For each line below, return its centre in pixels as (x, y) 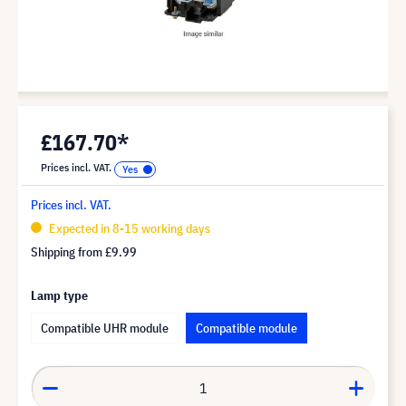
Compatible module (246, 328)
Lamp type (59, 295)
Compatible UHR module (105, 328)
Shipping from (68, 251)
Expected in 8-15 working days (128, 228)
